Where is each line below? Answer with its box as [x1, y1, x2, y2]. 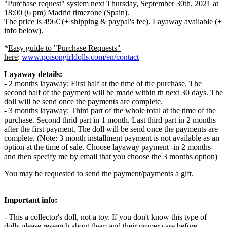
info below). [4, 26, 43, 35]
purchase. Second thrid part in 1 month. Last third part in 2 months [4, 116, 216, 125]
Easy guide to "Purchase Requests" [8, 44, 121, 53]
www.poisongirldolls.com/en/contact [22, 53, 139, 62]
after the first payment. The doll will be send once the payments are [4, 125, 218, 134]
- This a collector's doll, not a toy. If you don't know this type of [4, 213, 207, 222]
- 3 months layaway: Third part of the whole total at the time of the [4, 106, 216, 116]
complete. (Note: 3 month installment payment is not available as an [4, 134, 219, 143]
